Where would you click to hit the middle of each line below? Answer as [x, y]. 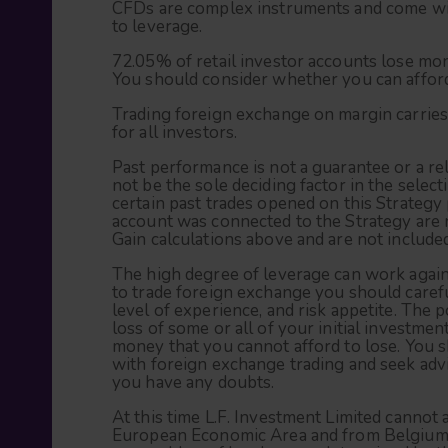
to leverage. [157, 26]
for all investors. [175, 132]
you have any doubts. [193, 382]
